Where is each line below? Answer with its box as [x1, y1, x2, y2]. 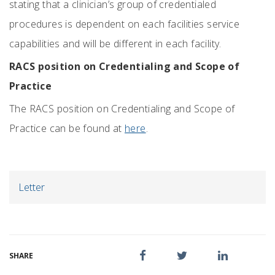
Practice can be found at [9, 122, 125, 135]
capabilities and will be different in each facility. [9, 37, 227, 50]
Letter [18, 180, 45, 194]
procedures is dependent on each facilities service [9, 17, 239, 31]
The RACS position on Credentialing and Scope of [9, 102, 235, 115]
